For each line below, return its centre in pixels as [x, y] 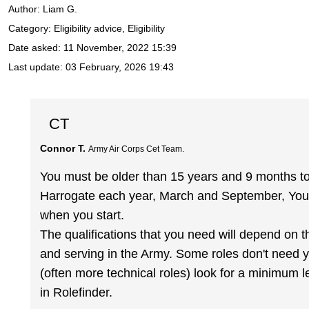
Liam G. [60, 9]
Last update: [37, 67]
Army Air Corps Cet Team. [137, 149]
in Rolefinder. [77, 293]
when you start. [82, 216]
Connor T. [63, 148]
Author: [26, 9]
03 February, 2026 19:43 [120, 67]
